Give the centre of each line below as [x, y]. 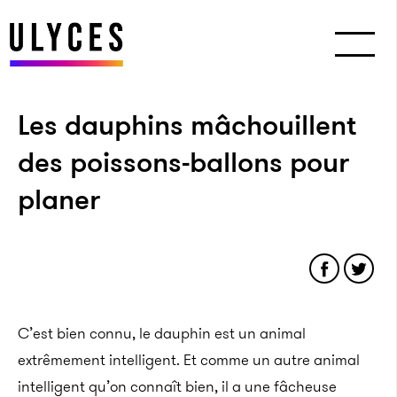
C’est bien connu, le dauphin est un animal [162, 333]
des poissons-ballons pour [183, 162]
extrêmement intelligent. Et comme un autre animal [189, 360]
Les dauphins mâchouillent [187, 125]
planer [59, 199]
